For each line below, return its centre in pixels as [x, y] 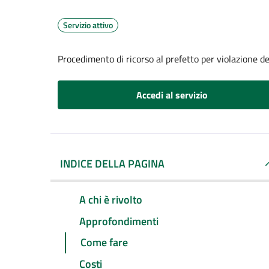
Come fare [104, 243]
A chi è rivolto [111, 199]
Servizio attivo [88, 25]
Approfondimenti [119, 221]
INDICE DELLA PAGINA [112, 164]
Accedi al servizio [172, 95]
